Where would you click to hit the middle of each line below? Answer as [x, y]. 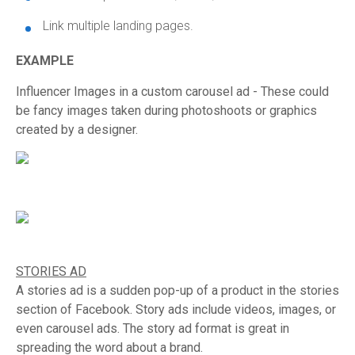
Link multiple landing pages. [118, 26]
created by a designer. [77, 130]
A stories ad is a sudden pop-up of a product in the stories [177, 290]
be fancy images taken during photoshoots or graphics [166, 111]
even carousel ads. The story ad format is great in [153, 328]
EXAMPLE [45, 61]
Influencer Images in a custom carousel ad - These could [172, 92]
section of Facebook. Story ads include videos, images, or [176, 309]
